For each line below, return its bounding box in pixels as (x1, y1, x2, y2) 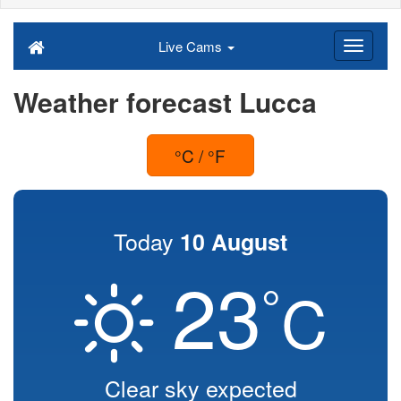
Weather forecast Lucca (13, 82, 317, 121)
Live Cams (158, 37, 226, 55)
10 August (180, 226, 287, 258)
